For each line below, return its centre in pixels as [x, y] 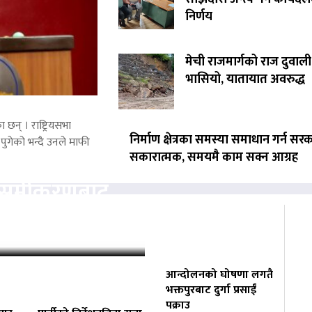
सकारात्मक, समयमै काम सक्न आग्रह [213, 158]
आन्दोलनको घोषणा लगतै [220, 275]
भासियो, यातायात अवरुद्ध [245, 80]
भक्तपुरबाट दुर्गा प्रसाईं [211, 290]
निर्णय [198, 17]
